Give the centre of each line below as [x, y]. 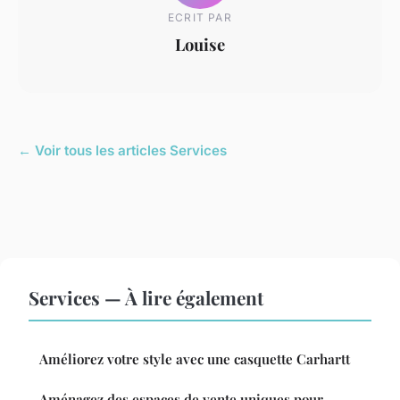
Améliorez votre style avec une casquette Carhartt [195, 358]
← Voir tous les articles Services [122, 150]
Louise [200, 45]
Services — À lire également [146, 297]
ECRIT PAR [200, 18]
